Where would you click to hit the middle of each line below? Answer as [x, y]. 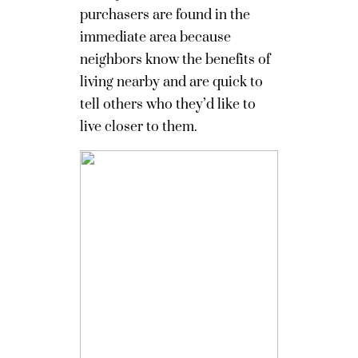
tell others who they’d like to [168, 105]
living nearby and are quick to [171, 82]
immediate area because [155, 38]
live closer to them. [139, 127]
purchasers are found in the [165, 15]
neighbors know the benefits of [175, 60]
